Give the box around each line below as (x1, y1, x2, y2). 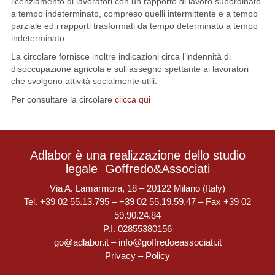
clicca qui (114, 95, 150, 104)
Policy (145, 250, 170, 261)
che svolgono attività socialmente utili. (10, 76, 157, 86)
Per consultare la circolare (10, 95, 115, 104)
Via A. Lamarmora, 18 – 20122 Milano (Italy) (50, 183, 225, 193)
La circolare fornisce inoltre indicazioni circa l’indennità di (10, 52, 231, 61)
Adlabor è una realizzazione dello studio (29, 149, 246, 162)
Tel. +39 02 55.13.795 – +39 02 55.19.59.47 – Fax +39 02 (24, 196, 251, 207)
